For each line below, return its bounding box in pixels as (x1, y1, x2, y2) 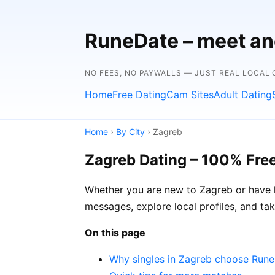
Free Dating (112, 88, 166, 101)
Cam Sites (166, 88, 214, 101)
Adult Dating (214, 88, 272, 101)
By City (116, 126, 145, 137)
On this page (85, 226, 145, 239)
